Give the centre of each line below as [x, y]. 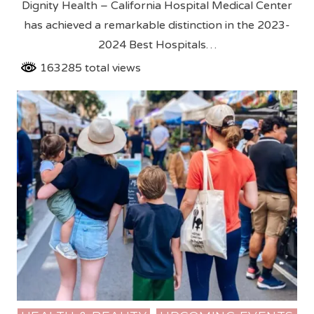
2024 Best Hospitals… [157, 45]
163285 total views [89, 68]
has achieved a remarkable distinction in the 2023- [157, 25]
